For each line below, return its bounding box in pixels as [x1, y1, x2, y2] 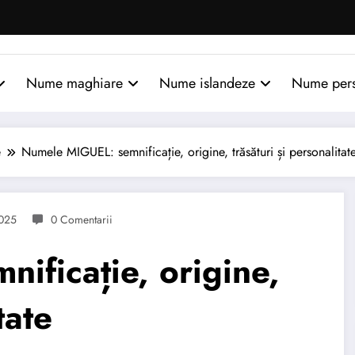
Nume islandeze [159, 72, 255, 94]
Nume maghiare [26, 72, 123, 94]
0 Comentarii [51, 211, 113, 227]
